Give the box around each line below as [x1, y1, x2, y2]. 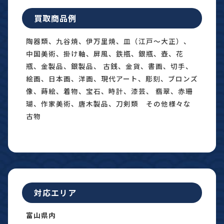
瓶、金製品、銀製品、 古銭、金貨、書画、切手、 [26, 60, 193, 71]
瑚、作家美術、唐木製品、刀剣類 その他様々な [26, 98, 191, 108]
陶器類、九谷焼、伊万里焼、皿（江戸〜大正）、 [26, 35, 191, 46]
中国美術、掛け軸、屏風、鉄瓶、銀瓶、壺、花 [26, 48, 183, 58]
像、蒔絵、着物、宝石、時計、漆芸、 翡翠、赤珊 [26, 85, 193, 96]
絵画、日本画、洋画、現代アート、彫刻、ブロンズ [26, 73, 198, 83]
